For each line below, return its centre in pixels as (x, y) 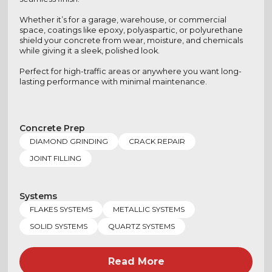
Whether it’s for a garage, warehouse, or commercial (123, 19)
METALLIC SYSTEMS (148, 209)
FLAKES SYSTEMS (61, 209)
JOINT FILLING (55, 158)
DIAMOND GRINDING (69, 141)
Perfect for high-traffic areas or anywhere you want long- (130, 71)
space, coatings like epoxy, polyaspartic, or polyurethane (131, 30)
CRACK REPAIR (157, 141)
